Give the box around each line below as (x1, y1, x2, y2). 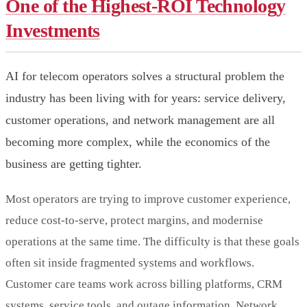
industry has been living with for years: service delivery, (5, 90, 286, 105)
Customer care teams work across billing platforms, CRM (5, 277, 282, 291)
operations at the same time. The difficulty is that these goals (5, 234, 299, 248)
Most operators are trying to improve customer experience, (5, 192, 291, 206)
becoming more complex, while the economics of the (5, 134, 270, 149)
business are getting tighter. (5, 156, 142, 171)
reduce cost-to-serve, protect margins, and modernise (5, 213, 263, 227)
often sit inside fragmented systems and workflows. (5, 256, 254, 269)
